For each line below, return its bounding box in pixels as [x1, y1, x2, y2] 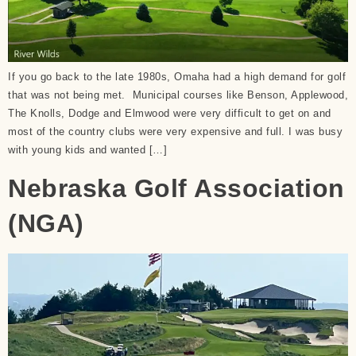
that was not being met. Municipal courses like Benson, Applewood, [8, 89, 348, 102]
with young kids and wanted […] [8, 144, 167, 157]
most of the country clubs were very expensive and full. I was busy [8, 126, 342, 138]
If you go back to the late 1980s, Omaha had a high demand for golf [8, 71, 346, 83]
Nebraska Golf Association [8, 173, 345, 203]
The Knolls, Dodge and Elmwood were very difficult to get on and [8, 107, 331, 120]
